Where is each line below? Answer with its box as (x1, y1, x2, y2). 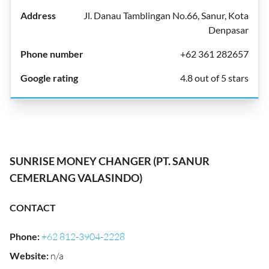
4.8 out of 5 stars (180, 72, 249, 83)
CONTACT (10, 202, 56, 213)
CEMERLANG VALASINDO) (10, 171, 142, 184)
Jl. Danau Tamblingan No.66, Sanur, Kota (83, 10, 249, 21)
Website (10, 250, 46, 261)
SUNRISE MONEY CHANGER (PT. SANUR (10, 154, 210, 168)
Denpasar (208, 24, 249, 35)
